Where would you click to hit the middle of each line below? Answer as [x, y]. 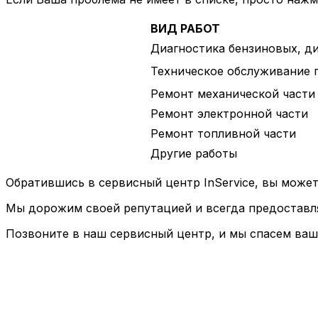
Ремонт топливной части [223, 134]
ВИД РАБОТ [185, 29]
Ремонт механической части [233, 94]
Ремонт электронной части [229, 114]
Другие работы [194, 154]
